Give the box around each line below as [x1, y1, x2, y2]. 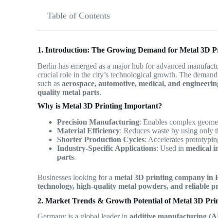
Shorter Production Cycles [57, 135, 145, 144]
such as [37, 79, 62, 88]
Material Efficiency [57, 126, 120, 135]
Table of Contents [47, 11, 110, 20]
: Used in [156, 144, 186, 152]
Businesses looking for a [37, 173, 115, 182]
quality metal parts [37, 88, 100, 96]
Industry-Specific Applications [57, 144, 157, 152]
